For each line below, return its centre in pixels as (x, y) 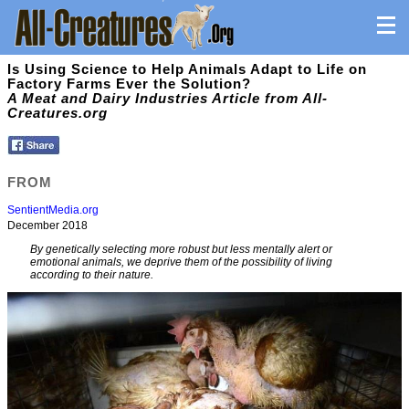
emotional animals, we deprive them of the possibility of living (181, 262)
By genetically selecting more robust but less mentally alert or (181, 250)
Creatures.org (58, 113)
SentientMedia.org (53, 210)
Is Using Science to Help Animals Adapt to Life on (187, 69)
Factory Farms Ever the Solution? (129, 84)
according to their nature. (92, 275)
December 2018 (47, 226)
